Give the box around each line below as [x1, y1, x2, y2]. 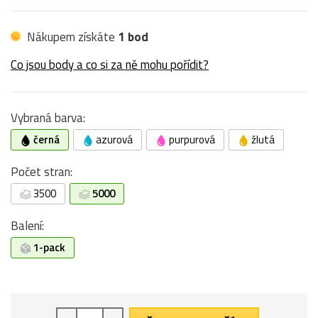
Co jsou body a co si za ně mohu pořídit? [11, 55, 209, 74]
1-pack [31, 238, 65, 256]
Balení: [11, 216, 44, 235]
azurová [94, 131, 133, 148]
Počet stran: [11, 162, 72, 181]
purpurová [167, 131, 215, 148]
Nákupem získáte [24, 27, 118, 46]
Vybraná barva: [11, 108, 85, 127]
